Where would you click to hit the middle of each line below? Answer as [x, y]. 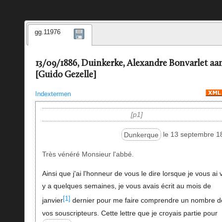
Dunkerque [141, 135]
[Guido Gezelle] [65, 75]
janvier [52, 200]
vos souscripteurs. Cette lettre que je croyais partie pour [130, 213]
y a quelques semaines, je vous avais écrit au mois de [126, 186]
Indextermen [53, 94]
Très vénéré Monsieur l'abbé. [88, 154]
